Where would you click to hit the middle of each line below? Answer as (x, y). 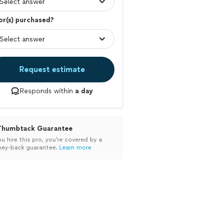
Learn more (75, 147)
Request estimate (52, 69)
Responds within (47, 91)
